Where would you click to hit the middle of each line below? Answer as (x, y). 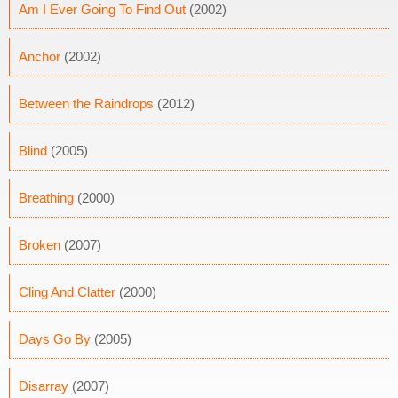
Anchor (40, 56)
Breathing (46, 198)
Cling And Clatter (67, 292)
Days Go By (55, 339)
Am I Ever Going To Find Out (102, 9)
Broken (40, 245)
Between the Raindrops (86, 103)
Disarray (44, 386)
